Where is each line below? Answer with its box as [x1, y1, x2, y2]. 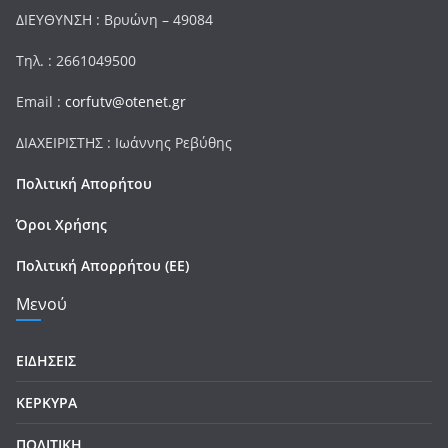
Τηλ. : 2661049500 [16, 50, 136, 70]
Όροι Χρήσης [16, 214, 107, 234]
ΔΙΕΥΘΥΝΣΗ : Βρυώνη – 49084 [16, 9, 213, 29]
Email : [16, 91, 65, 111]
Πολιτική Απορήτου [16, 173, 152, 193]
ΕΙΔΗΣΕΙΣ [16, 350, 76, 370]
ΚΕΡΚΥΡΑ [16, 392, 77, 412]
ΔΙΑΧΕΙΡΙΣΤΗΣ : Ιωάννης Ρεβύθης [16, 132, 232, 152]
